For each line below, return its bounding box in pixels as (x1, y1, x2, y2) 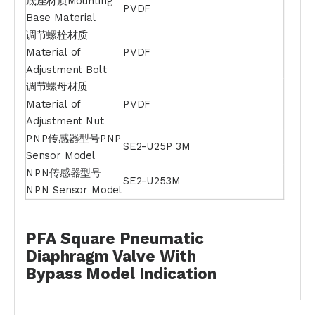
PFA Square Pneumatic (25, 229, 204, 247)
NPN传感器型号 (25, 166, 101, 179)
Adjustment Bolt (25, 63, 107, 76)
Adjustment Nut (25, 115, 104, 127)
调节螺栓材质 (25, 28, 89, 41)
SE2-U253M (123, 174, 181, 188)
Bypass (25, 264, 82, 283)
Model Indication (82, 264, 217, 283)
